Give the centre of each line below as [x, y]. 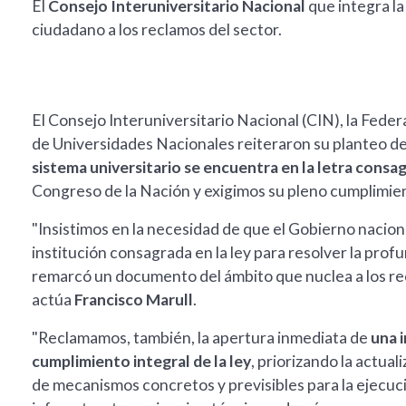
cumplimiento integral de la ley [141, 362]
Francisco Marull [134, 300]
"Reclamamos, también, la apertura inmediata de [201, 338]
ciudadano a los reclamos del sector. [157, 30]
